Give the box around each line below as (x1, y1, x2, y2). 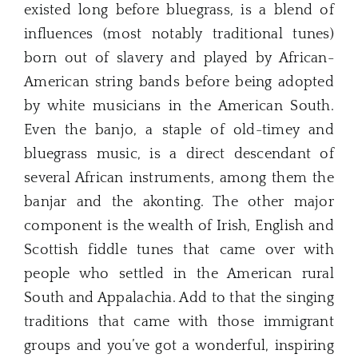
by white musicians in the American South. (24, 98, 334, 115)
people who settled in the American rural (24, 266, 334, 283)
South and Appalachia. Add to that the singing (24, 290, 334, 307)
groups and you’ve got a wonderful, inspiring (24, 338, 334, 355)
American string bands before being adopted (24, 74, 334, 91)
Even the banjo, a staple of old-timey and (24, 122, 334, 139)
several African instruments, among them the (24, 170, 334, 187)
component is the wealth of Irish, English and (24, 218, 334, 235)
